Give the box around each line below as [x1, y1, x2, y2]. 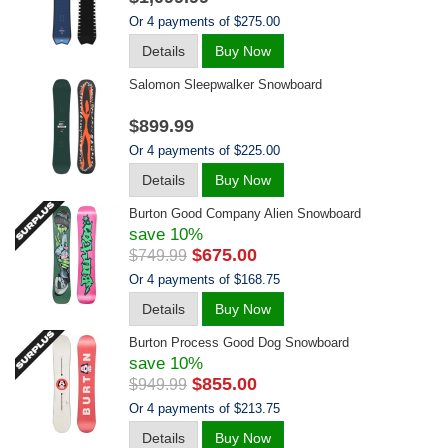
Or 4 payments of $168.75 [129, 272, 280, 287]
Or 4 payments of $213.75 [129, 401, 280, 416]
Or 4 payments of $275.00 [129, 14, 280, 29]
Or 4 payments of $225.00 [129, 143, 280, 158]
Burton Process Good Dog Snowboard [129, 335, 349, 350]
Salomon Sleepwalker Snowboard [129, 77, 322, 92]
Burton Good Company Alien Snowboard [129, 206, 361, 221]
